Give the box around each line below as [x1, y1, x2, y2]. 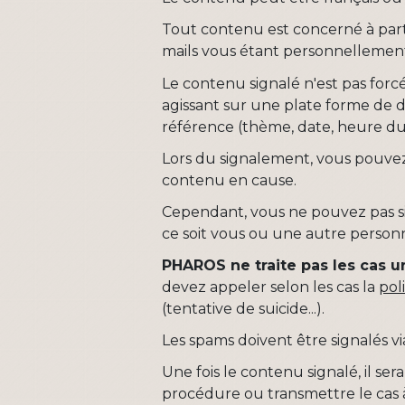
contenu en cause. [162, 171, 297, 189]
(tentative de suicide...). [162, 300, 325, 318]
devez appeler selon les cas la [162, 278, 380, 297]
